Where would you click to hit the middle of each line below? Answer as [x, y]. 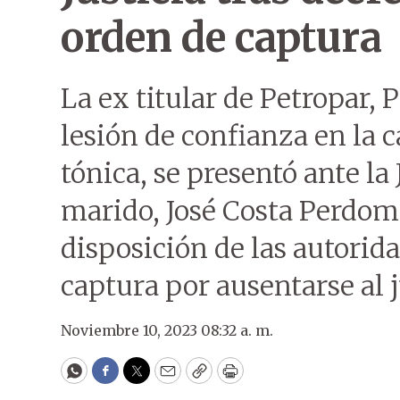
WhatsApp [115, 379]
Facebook [142, 379]
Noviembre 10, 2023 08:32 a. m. [167, 330]
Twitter [165, 379]
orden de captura [221, 37]
